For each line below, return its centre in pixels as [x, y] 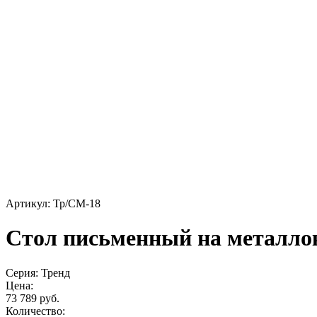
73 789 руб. [33, 298]
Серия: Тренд [38, 272]
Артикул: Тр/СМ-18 [53, 203]
